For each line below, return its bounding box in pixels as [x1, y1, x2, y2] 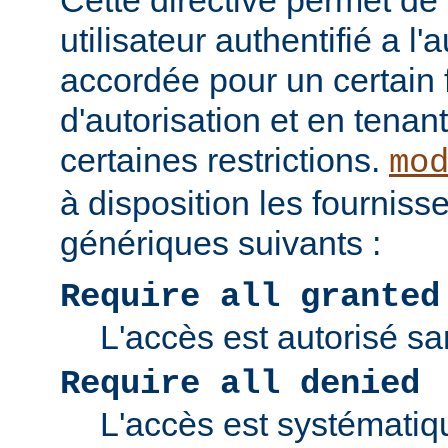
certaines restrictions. [60, 141, 389, 180]
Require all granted [60, 278, 440, 317]
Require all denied [60, 365, 420, 404]
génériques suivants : [60, 224, 381, 263]
